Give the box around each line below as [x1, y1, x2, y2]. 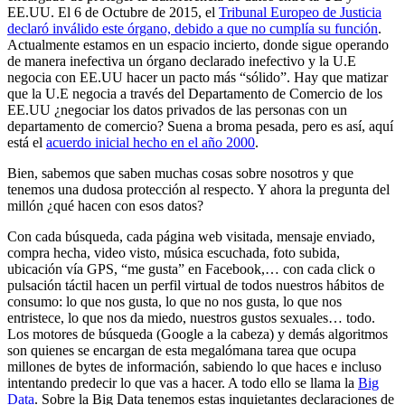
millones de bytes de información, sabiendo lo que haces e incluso [7, 358, 381, 374]
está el [7, 134, 46, 150]
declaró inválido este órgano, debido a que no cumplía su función [7, 20, 378, 36]
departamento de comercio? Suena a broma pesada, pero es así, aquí [7, 118, 393, 134]
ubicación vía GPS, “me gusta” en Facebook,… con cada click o [7, 260, 375, 277]
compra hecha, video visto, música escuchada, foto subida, [7, 244, 340, 260]
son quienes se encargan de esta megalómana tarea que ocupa [7, 342, 356, 358]
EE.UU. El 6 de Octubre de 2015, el [7, 4, 219, 20]
